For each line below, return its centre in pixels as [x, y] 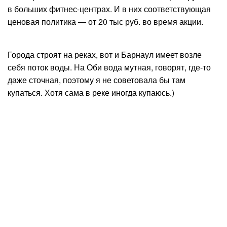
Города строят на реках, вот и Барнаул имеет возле [105, 54]
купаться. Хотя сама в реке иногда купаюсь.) [91, 92]
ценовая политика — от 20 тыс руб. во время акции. [105, 21]
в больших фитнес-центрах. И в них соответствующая [109, 9]
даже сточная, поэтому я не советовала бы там [97, 80]
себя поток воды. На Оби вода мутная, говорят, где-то [109, 67]
